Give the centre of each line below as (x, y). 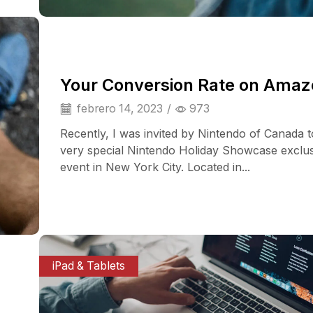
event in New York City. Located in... (155, 167)
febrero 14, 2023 (118, 108)
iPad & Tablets (89, 265)
